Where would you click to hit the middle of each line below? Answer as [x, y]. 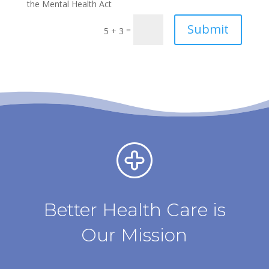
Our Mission [134, 235]
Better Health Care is [134, 210]
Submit [208, 29]
